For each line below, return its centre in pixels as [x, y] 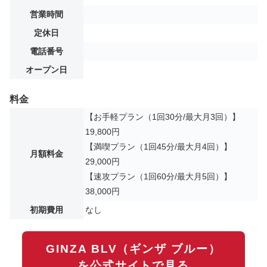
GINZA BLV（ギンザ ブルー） [133, 249]
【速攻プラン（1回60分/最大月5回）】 [159, 176]
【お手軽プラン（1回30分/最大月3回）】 [163, 117]
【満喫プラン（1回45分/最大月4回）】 [159, 147]
